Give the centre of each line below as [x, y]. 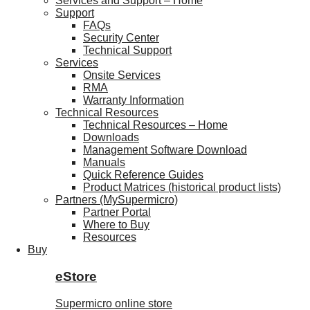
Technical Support [127, 51]
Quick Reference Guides [143, 175]
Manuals [104, 163]
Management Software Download [165, 150]
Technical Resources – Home [155, 125]
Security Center [121, 38]
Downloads [111, 138]
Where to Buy [116, 225]
